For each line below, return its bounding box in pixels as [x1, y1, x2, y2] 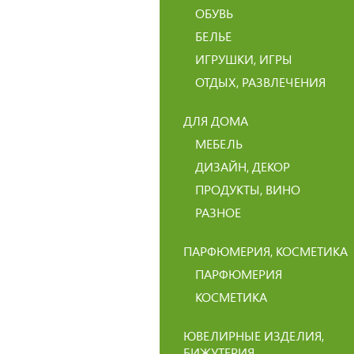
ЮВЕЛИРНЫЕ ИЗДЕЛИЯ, [183, 327, 324, 344]
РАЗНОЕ [195, 204, 241, 220]
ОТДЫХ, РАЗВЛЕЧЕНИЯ [195, 73, 326, 90]
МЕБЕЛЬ [195, 135, 243, 152]
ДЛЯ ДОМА [183, 112, 248, 129]
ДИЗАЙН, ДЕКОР [195, 158, 290, 175]
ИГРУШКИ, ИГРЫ [195, 51, 292, 67]
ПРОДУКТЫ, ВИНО [195, 181, 300, 198]
